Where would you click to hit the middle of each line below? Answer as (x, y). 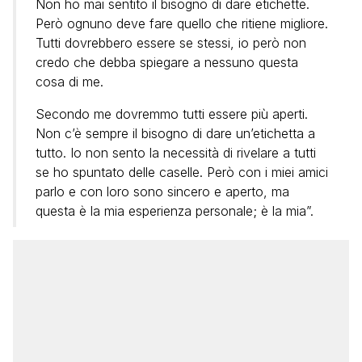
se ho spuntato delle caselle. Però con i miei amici (182, 172)
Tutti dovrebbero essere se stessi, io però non (171, 43)
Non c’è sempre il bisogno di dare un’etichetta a (175, 133)
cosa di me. (69, 82)
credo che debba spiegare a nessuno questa (167, 62)
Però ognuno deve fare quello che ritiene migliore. (182, 23)
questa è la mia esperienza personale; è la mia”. (175, 211)
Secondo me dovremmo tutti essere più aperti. (172, 114)
